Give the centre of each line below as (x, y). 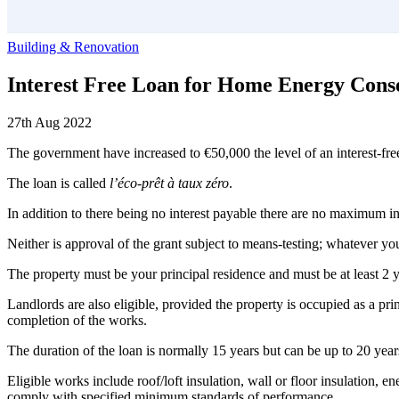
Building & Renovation (73, 46)
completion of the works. (77, 320)
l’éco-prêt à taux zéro (169, 183)
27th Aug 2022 (49, 122)
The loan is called (58, 183)
